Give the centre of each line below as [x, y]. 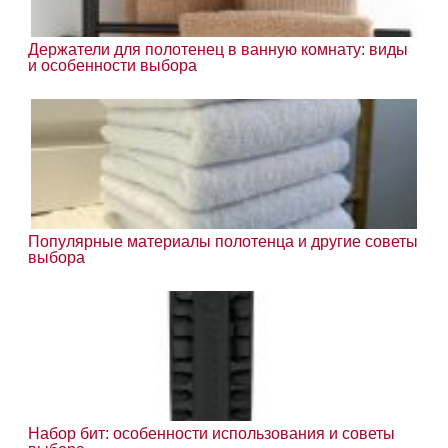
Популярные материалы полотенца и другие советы [223, 241]
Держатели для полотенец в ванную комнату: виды [218, 49]
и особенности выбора [113, 65]
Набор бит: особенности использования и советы [212, 433]
